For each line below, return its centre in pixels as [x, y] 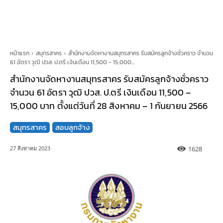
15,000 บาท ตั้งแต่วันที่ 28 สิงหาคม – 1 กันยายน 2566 [109, 106]
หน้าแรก [20, 53]
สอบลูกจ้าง [72, 127]
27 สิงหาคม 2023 [30, 148]
